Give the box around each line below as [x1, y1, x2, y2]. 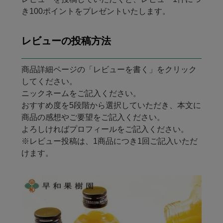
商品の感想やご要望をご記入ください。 [21, 113, 165, 121]
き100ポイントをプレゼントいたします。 [21, 7, 170, 15]
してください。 [21, 77, 77, 86]
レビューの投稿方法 [21, 35, 111, 46]
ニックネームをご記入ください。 [21, 89, 141, 98]
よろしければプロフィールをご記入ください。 [21, 125, 189, 133]
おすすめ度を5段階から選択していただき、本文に [21, 101, 201, 110]
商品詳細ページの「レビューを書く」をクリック [21, 65, 197, 74]
